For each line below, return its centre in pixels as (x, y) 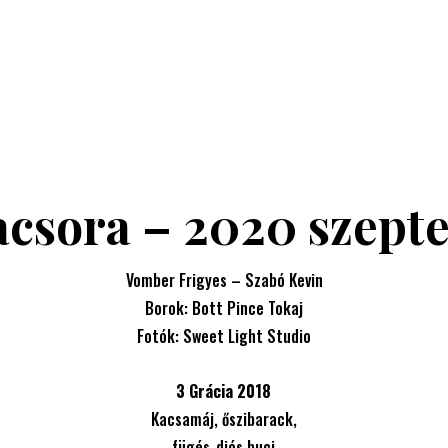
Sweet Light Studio (247, 335)
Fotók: (160, 335)
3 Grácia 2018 (224, 390)
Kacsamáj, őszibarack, (223, 418)
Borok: (168, 307)
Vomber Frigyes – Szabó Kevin (224, 279)
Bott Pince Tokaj (247, 307)
